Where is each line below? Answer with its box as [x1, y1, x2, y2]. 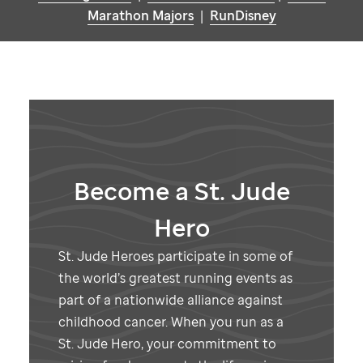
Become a [73, 174, 194, 208]
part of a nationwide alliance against [58, 291, 283, 310]
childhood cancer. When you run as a [58, 313, 284, 331]
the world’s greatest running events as [58, 269, 293, 288]
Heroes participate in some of [108, 247, 293, 266]
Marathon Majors [87, 6, 194, 25]
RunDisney [209, 6, 276, 25]
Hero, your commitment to [108, 335, 276, 353]
